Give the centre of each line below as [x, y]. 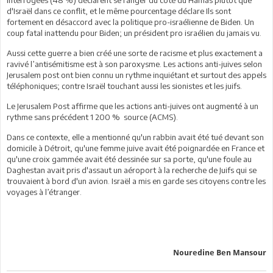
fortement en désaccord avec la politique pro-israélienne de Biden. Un [130, 22]
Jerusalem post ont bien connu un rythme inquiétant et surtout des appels [136, 75]
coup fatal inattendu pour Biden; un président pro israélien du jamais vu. [134, 33]
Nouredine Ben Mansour [220, 252]
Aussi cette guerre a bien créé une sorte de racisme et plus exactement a [135, 53]
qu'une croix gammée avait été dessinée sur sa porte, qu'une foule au [129, 159]
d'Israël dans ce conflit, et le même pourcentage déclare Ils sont [119, 11]
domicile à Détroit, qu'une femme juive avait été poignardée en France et [136, 148]
